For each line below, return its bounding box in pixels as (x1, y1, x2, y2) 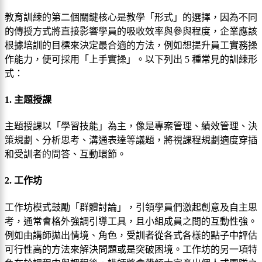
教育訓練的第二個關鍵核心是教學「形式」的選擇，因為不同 (5, 12, 257, 22)
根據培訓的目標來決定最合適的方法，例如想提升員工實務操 (5, 40, 257, 50)
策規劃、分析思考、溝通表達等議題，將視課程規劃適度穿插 (5, 135, 257, 146)
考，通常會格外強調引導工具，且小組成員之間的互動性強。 (5, 216, 257, 226)
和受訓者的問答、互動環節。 (5, 149, 126, 160)
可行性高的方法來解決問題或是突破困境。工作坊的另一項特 (5, 244, 257, 254)
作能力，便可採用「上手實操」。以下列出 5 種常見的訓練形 (5, 54, 257, 64)
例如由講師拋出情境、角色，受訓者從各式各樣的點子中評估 (5, 230, 257, 240)
